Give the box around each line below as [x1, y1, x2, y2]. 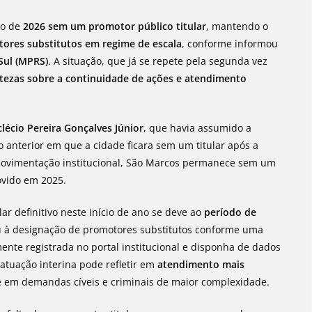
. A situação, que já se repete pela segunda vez [48, 54, 268, 68]
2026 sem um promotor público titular [23, 19, 207, 33]
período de [204, 205, 257, 219]
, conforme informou [182, 37, 279, 50]
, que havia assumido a [143, 121, 252, 134]
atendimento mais [157, 258, 245, 271]
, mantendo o [206, 19, 269, 33]
